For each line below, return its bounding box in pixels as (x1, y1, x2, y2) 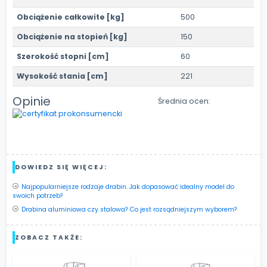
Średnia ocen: (157, 96, 210, 107)
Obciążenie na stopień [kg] (17, 31, 128, 42)
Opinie (13, 92, 51, 110)
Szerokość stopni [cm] (17, 51, 110, 61)
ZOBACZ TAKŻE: (15, 232, 83, 242)
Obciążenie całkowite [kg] (17, 11, 125, 22)
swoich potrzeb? (13, 191, 64, 201)
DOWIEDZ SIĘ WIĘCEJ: (15, 162, 108, 172)
